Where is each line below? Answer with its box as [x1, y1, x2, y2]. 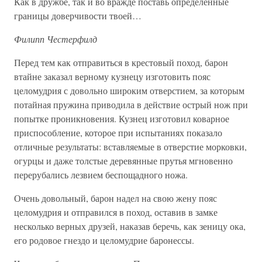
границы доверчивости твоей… [14, 9, 142, 22]
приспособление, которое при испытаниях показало [14, 126, 222, 139]
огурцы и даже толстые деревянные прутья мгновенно [14, 154, 233, 167]
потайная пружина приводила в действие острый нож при [14, 98, 248, 111]
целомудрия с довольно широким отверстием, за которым [14, 84, 244, 96]
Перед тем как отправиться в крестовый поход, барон [14, 56, 228, 68]
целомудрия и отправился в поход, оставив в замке [14, 206, 218, 218]
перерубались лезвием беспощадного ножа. [14, 168, 188, 181]
